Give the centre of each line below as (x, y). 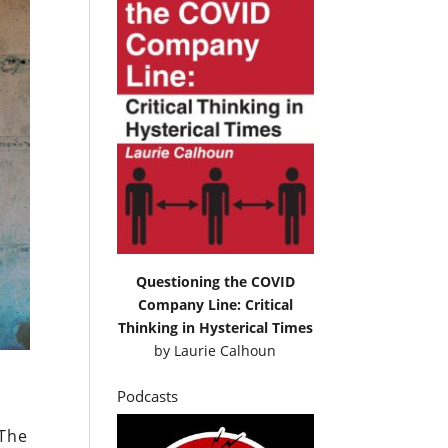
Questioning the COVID (215, 281)
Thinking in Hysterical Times (215, 327)
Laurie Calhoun (225, 350)
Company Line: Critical (215, 304)
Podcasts (148, 395)
